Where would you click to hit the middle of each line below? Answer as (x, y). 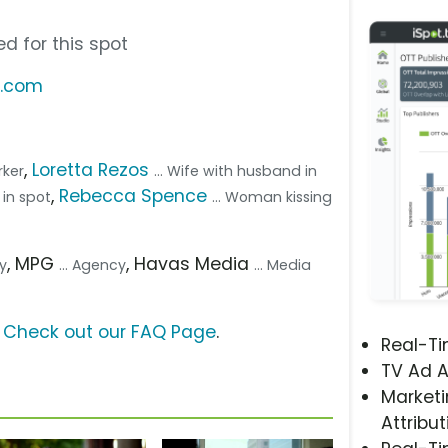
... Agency (93, 264)
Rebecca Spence (133, 195)
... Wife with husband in (236, 170)
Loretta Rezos (91, 169)
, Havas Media (190, 263)
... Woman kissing (272, 196)
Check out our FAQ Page (109, 331)
